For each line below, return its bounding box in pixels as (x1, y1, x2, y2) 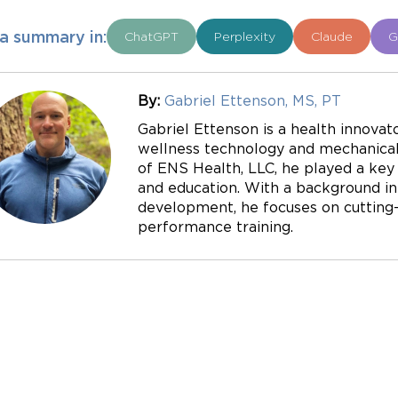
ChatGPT (124, 29, 179, 43)
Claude (311, 29, 353, 43)
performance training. (138, 219, 293, 235)
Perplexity (214, 29, 275, 43)
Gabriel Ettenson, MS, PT (164, 92, 341, 108)
